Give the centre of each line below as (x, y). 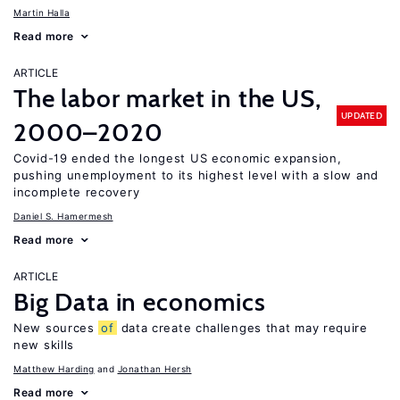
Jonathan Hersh (154, 369)
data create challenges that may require (242, 328)
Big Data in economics (140, 302)
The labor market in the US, (167, 98)
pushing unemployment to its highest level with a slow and (196, 175)
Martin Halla (42, 12)
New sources (56, 328)
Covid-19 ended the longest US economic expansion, (178, 158)
